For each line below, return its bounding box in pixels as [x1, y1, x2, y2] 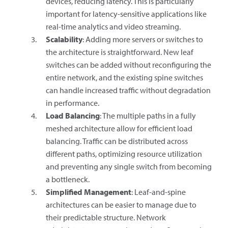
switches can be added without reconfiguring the [46, 59, 211, 70]
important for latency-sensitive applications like [46, 8, 207, 19]
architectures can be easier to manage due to [46, 199, 196, 210]
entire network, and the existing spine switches [46, 72, 203, 82]
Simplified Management [46, 186, 131, 197]
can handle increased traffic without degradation [46, 84, 211, 95]
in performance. [46, 97, 99, 108]
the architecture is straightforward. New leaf [46, 46, 193, 57]
